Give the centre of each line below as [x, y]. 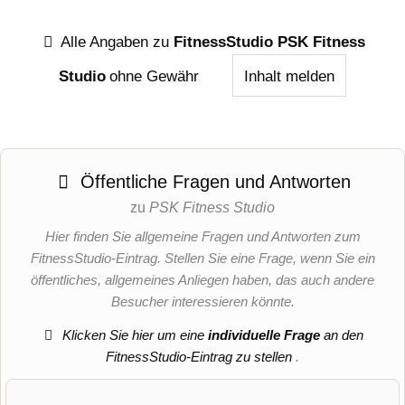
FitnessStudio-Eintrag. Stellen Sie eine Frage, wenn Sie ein [202, 259]
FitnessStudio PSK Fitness [269, 41]
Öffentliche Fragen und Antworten [212, 182]
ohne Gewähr [155, 75]
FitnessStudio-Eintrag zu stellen [201, 356]
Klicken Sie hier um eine [134, 334]
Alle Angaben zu [115, 41]
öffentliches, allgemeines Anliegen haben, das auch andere [202, 280]
